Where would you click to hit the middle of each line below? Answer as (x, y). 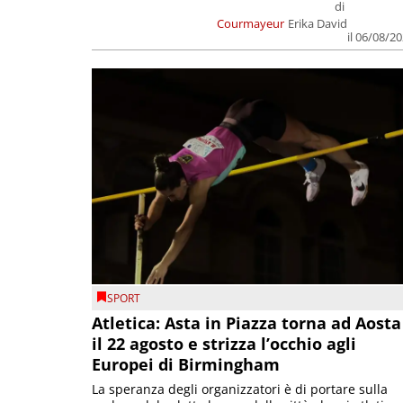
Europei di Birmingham (186, 364)
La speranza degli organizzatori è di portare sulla (240, 389)
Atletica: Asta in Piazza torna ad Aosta (246, 322)
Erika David (318, 23)
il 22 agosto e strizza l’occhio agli (224, 343)
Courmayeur (251, 23)
